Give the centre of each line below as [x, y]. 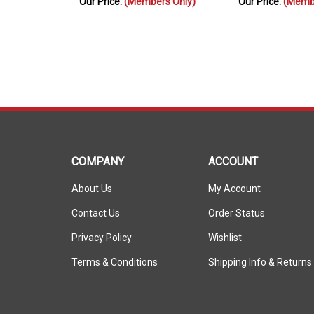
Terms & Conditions [115, 256]
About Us [92, 182]
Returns [294, 256]
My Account [234, 182]
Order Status [237, 207]
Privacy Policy [102, 231]
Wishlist [225, 231]
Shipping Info [237, 256]
